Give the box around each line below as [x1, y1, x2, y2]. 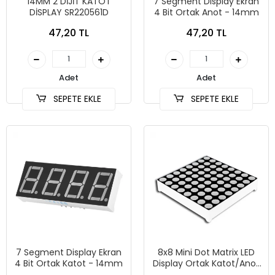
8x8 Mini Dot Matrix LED [158, 246, 255, 258]
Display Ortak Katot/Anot [153, 257, 260, 269]
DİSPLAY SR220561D [29, 6, 109, 18]
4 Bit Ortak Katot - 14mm [15, 257, 123, 269]
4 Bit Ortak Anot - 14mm [153, 6, 259, 18]
